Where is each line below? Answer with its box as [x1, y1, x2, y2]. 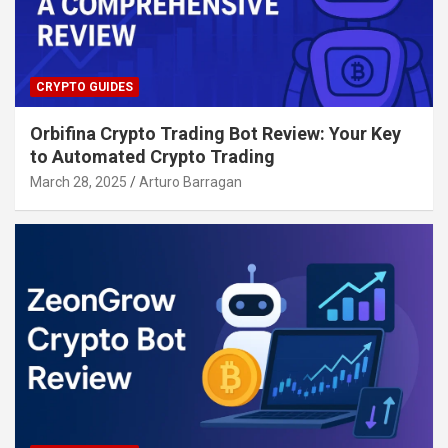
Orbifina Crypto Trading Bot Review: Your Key [30, 122, 401, 144]
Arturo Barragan [139, 173, 242, 190]
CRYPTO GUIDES [36, 79, 133, 94]
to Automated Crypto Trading [30, 145, 275, 167]
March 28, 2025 [30, 173, 127, 190]
